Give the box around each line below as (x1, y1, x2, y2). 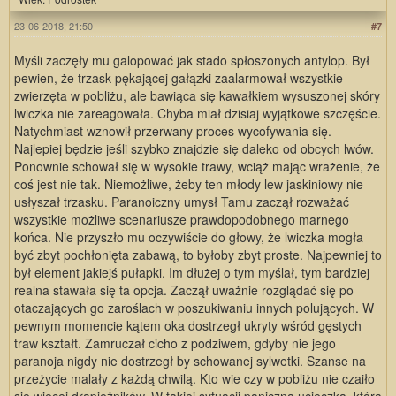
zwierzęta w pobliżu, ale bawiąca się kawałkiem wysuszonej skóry (14, 86, 380, 104)
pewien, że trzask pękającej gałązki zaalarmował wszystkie (14, 68, 343, 87)
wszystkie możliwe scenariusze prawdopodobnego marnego (14, 209, 349, 228)
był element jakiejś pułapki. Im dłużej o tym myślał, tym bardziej (14, 263, 369, 281)
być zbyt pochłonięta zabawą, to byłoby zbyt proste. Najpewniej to (14, 245, 382, 263)
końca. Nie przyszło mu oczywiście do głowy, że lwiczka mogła (14, 227, 363, 246)
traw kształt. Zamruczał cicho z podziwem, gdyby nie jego (14, 333, 336, 352)
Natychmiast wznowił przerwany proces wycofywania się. (14, 121, 331, 140)
